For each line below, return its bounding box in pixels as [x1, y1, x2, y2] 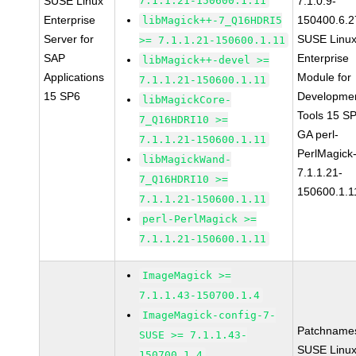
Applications [44, 71, 105, 83]
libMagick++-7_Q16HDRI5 [142, 14, 283, 26]
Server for [44, 33, 95, 45]
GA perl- [297, 128, 339, 141]
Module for [297, 71, 352, 83]
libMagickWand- [142, 153, 232, 165]
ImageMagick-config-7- [142, 309, 277, 321]
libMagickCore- [142, 94, 232, 106]
